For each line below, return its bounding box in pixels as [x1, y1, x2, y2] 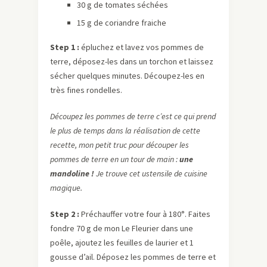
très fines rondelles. [50, 84, 122, 95]
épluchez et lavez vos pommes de [79, 41, 204, 52]
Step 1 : [50, 41, 79, 52]
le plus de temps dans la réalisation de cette [50, 125, 200, 136]
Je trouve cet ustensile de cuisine [94, 167, 207, 179]
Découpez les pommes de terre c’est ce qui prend [50, 110, 216, 122]
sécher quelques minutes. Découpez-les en [50, 70, 204, 81]
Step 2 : [50, 208, 79, 219]
